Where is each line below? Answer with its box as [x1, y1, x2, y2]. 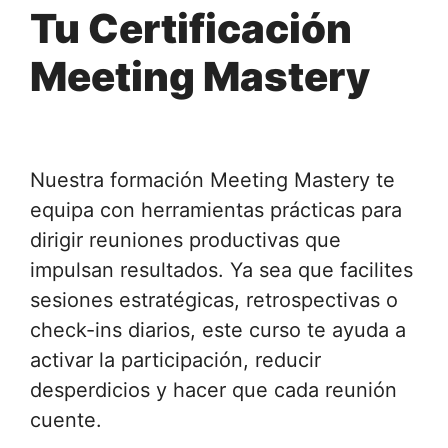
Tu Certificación [30, 3, 352, 53]
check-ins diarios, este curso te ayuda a [30, 317, 406, 342]
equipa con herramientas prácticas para [30, 197, 402, 222]
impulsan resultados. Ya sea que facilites [30, 257, 413, 282]
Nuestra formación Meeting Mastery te [30, 167, 395, 192]
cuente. [30, 407, 102, 432]
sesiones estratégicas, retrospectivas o [30, 287, 398, 312]
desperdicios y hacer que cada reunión [30, 377, 397, 402]
